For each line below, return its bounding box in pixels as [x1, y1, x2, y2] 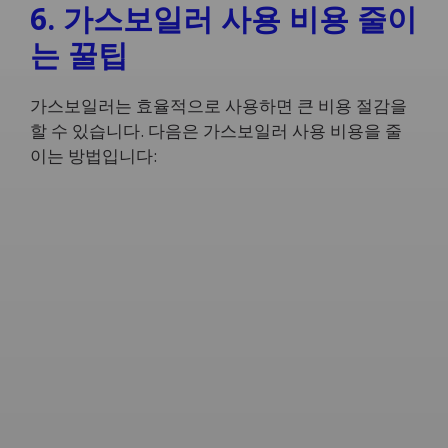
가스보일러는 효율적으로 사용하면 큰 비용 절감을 [30, 93, 407, 117]
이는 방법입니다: [30, 143, 157, 167]
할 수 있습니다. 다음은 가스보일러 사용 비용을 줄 [30, 118, 402, 142]
